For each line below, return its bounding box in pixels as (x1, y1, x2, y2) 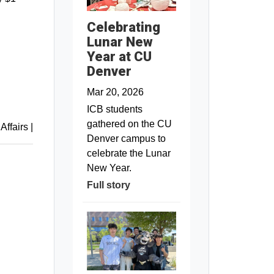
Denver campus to (86, 133, 166, 144)
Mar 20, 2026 (86, 86, 144, 97)
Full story (86, 179, 130, 190)
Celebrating (86, 19, 160, 35)
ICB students (86, 103, 143, 114)
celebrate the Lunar (86, 147, 171, 158)
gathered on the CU (86, 118, 172, 129)
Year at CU (86, 48, 152, 64)
